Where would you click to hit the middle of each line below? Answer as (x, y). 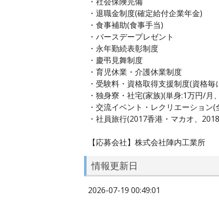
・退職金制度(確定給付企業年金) (145, 13)
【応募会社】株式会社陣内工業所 (147, 142)
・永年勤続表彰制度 (123, 49)
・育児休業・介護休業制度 (135, 72)
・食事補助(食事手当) (126, 25)
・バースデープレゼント (131, 37)
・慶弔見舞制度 (115, 60)
